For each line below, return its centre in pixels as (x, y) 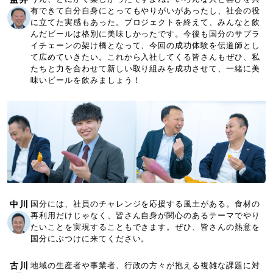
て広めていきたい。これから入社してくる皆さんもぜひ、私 (145, 57)
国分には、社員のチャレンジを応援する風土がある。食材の (145, 204)
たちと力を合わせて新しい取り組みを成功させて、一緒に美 (145, 69)
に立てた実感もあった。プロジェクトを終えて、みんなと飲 (145, 23)
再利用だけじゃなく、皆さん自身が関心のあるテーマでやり (145, 215)
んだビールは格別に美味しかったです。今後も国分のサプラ (145, 34)
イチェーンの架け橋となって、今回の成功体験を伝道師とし (145, 46)
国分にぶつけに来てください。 (90, 238)
